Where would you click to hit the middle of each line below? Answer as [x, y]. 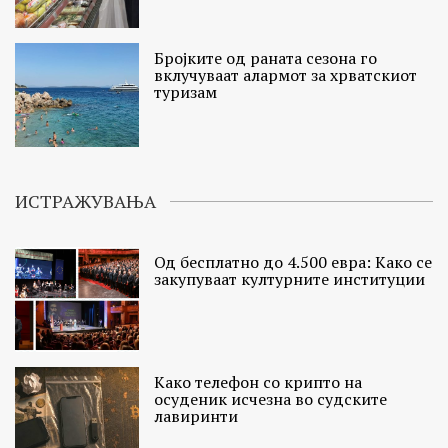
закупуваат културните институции [290, 279]
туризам [186, 92]
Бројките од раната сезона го [266, 58]
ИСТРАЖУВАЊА [85, 201]
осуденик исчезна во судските [271, 398]
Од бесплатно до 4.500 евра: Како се [293, 262]
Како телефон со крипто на [258, 381]
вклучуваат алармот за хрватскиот [286, 75]
